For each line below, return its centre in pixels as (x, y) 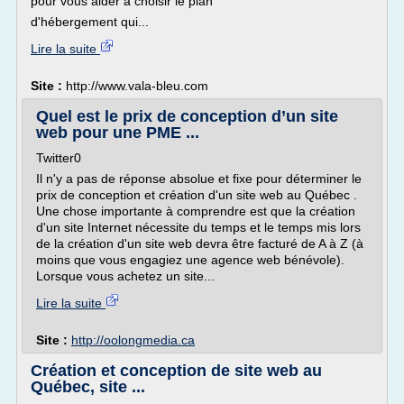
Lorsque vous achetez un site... (125, 276)
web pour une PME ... (118, 133)
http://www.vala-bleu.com (137, 86)
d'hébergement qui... (90, 22)
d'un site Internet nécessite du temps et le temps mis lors (198, 227)
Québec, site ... (88, 387)
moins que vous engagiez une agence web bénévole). (190, 260)
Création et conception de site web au (176, 371)
